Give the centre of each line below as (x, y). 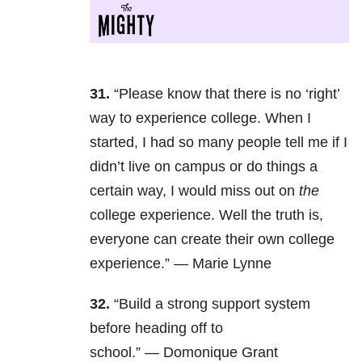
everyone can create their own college (212, 240)
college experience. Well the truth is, (206, 215)
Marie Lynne (232, 264)
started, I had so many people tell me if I (219, 143)
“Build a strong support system (210, 304)
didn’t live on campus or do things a (204, 167)
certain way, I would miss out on (194, 191)
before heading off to (156, 328)
